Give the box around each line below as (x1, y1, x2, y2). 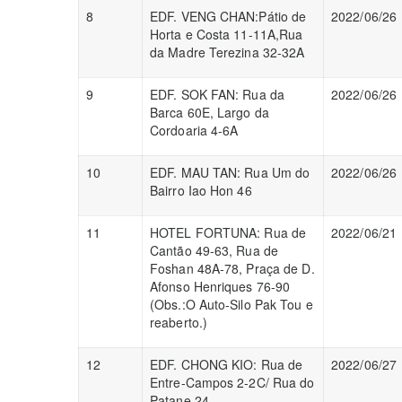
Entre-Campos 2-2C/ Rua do (150, 373, 315, 391)
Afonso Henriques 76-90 (150, 277, 291, 295)
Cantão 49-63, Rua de (150, 241, 278, 259)
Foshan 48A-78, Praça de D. (150, 259, 315, 277)
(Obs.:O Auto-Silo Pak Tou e (150, 295, 313, 313)
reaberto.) (150, 313, 207, 331)
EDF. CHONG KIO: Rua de (150, 355, 303, 373)
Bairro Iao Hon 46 (150, 181, 252, 199)
